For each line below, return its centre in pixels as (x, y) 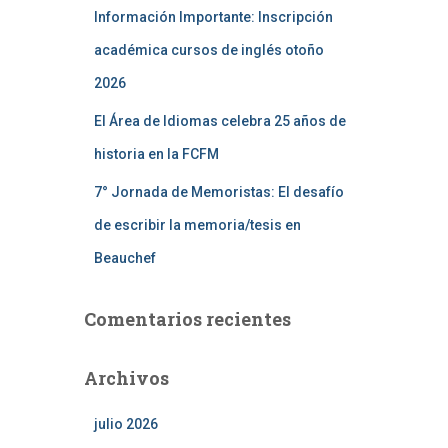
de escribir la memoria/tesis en (197, 225)
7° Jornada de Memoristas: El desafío (218, 192)
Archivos (126, 378)
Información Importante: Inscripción (213, 17)
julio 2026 (125, 424)
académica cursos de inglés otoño (208, 50)
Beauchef (124, 258)
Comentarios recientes (187, 319)
